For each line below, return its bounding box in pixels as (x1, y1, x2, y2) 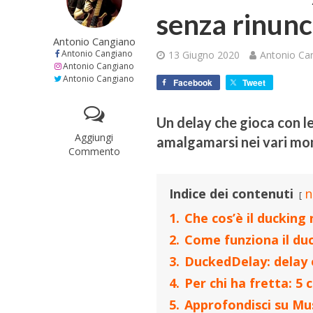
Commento (68, 145, 120, 159)
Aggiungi (75, 131, 114, 145)
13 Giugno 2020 (168, 48, 240, 62)
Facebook (173, 76, 213, 89)
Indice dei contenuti (169, 185, 294, 203)
